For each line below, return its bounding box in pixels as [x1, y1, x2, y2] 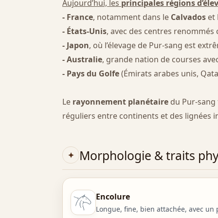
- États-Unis [62, 26, 107, 37]
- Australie [62, 54, 102, 65]
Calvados [171, 12, 206, 23]
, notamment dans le [93, 12, 171, 23]
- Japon [62, 40, 89, 51]
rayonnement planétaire [73, 96, 168, 108]
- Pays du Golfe [62, 68, 119, 79]
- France [62, 12, 93, 23]
